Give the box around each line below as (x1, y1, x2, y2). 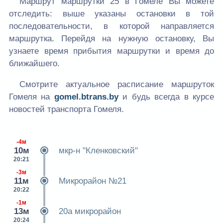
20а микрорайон (59, 207, 121, 217)
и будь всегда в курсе (118, 92, 215, 102)
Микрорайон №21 (59, 176, 126, 186)
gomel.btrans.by (54, 92, 118, 102)
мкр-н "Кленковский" (59, 146, 138, 156)
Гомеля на (9, 92, 54, 102)
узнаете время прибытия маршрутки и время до (9, 46, 214, 56)
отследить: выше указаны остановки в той (9, 9, 214, 19)
